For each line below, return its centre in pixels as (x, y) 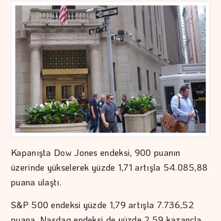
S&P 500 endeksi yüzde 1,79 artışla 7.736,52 (102, 204)
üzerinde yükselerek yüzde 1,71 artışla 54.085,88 (110, 167)
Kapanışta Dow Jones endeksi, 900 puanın (96, 152)
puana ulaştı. (36, 182)
